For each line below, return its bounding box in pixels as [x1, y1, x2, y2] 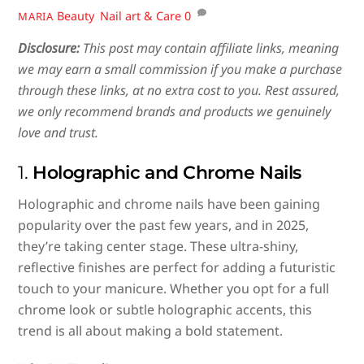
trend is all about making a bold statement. [18, 321, 284, 340]
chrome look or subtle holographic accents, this [18, 300, 313, 318]
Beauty [56, 7, 93, 24]
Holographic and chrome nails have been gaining [18, 194, 321, 213]
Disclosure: [18, 39, 80, 58]
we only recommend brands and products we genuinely [18, 102, 331, 121]
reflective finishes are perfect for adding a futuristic [18, 258, 336, 276]
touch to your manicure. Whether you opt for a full [18, 279, 330, 297]
